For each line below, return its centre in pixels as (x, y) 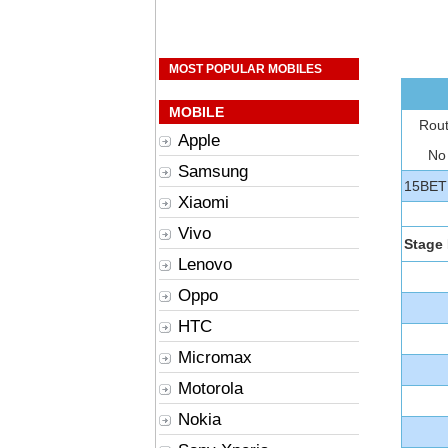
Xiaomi (203, 202)
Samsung (213, 171)
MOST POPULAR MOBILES (245, 69)
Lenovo (205, 264)
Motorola (210, 388)
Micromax (215, 357)
